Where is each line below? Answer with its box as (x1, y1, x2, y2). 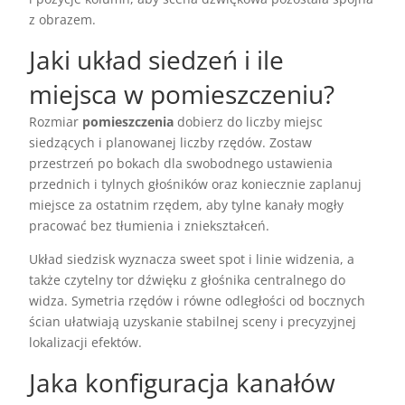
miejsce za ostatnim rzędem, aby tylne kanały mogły (29, 196, 344, 214)
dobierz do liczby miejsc (174, 113, 324, 131)
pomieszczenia (82, 113, 174, 131)
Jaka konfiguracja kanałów (29, 365, 336, 400)
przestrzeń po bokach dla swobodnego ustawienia (29, 155, 334, 173)
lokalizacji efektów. (29, 334, 143, 352)
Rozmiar (29, 113, 83, 131)
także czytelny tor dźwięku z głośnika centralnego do (29, 271, 346, 289)
